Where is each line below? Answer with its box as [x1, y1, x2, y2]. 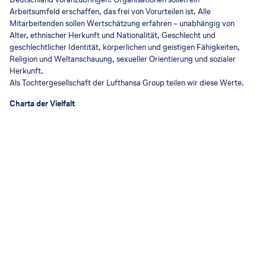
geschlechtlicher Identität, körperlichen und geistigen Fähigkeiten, [9, 41, 240, 53]
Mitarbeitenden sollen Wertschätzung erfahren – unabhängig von [9, 17, 235, 29]
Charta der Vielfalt [9, 97, 75, 109]
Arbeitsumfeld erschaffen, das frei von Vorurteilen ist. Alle [9, 5, 211, 17]
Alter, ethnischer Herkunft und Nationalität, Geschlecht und [9, 29, 216, 41]
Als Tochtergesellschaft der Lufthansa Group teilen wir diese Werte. [9, 77, 244, 88]
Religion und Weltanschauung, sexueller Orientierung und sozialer [9, 53, 236, 65]
